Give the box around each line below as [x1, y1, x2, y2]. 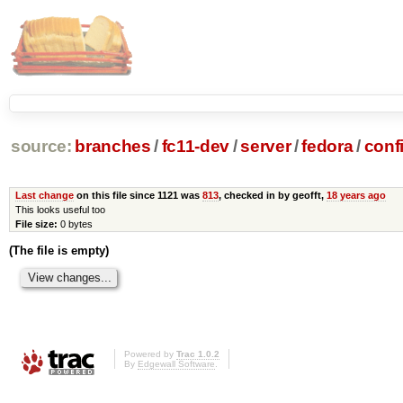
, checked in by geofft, [218, 189, 327, 201]
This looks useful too [14, 203, 105, 215]
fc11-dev [161, 137, 230, 157]
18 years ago [326, 189, 386, 201]
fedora [301, 137, 354, 157]
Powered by [124, 349, 176, 360]
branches [75, 137, 151, 157]
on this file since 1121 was [73, 189, 202, 201]
